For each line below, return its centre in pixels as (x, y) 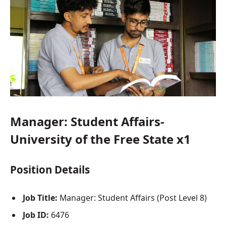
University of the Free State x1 (100, 139)
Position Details (50, 169)
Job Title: (40, 197)
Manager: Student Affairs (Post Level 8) (132, 197)
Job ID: (36, 215)
